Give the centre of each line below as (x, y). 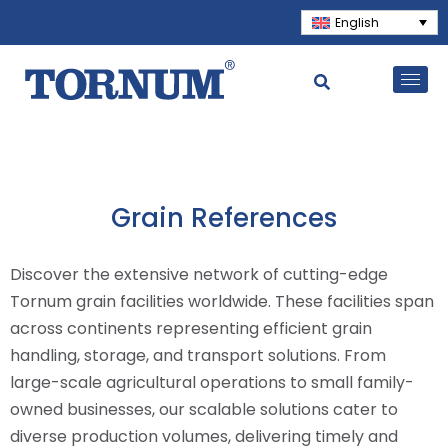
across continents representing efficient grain (191, 328)
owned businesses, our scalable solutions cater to (204, 409)
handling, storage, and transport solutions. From (198, 355)
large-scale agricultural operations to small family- (212, 382)
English (356, 22)
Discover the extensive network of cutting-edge (199, 274)
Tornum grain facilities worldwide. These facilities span (222, 301)
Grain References (224, 217)
